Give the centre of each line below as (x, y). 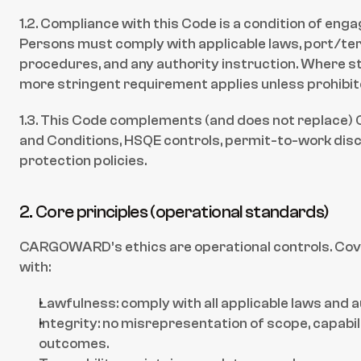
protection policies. (83, 161)
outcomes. (74, 344)
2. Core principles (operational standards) (174, 212)
